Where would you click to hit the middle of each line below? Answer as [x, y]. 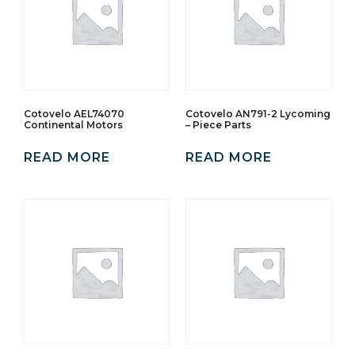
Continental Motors [73, 124]
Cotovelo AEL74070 [74, 113]
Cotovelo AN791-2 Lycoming [258, 113]
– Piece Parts [218, 124]
